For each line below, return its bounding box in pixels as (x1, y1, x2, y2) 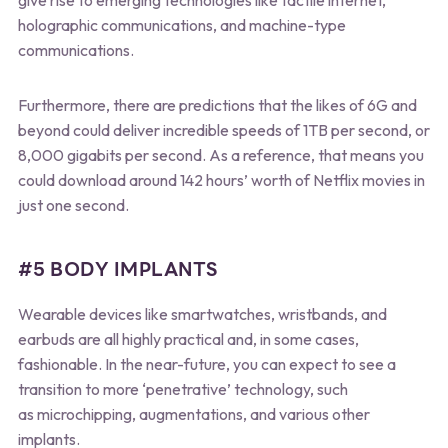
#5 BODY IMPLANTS (17, 254, 218, 284)
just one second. (17, 194, 129, 215)
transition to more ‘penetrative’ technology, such (17, 378, 348, 399)
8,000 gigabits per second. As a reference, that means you (17, 144, 424, 165)
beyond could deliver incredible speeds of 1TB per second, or (17, 119, 430, 140)
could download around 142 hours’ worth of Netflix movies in (17, 169, 425, 190)
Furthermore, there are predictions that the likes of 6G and (17, 94, 417, 115)
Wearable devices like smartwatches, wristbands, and (17, 303, 387, 324)
